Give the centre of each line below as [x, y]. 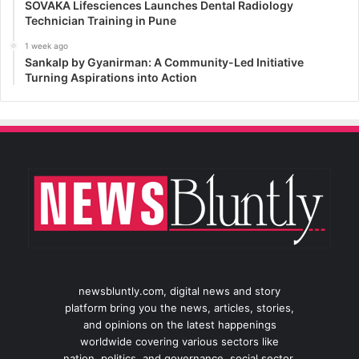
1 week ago [46, 45]
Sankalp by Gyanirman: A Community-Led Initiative [164, 62]
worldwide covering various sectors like [179, 341]
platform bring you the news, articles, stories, [179, 307]
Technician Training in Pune [101, 20]
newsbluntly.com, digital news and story [179, 290]
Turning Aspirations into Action [111, 77]
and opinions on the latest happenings [179, 324]
